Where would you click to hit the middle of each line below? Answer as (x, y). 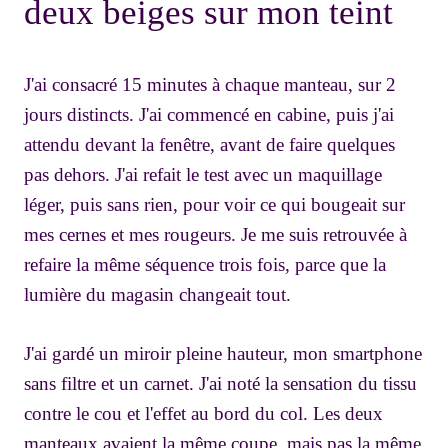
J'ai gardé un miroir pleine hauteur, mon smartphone (223, 354)
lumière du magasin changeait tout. (157, 295)
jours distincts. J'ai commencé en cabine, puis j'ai (209, 115)
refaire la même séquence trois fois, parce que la (205, 265)
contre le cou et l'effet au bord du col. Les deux (203, 414)
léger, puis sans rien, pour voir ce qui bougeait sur (214, 205)
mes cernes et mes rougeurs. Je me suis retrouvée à (215, 235)
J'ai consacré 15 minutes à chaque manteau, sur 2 (210, 85)
